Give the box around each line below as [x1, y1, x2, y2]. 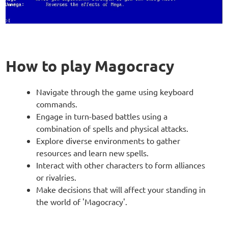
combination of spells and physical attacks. [36, 123, 188, 133]
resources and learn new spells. [36, 147, 149, 158]
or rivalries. [36, 172, 76, 182]
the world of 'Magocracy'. [36, 196, 127, 207]
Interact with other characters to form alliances [36, 159, 205, 170]
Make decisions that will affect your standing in [36, 184, 206, 194]
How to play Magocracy [6, 56, 175, 75]
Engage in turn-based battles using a [36, 110, 167, 121]
